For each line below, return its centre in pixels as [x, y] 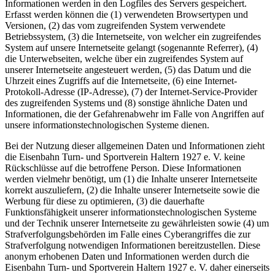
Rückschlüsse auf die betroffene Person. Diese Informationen [123, 168]
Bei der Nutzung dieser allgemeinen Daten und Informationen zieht [135, 145]
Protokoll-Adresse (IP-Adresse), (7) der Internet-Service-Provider [131, 91]
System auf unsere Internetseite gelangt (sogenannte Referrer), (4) [131, 47]
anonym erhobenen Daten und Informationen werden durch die [127, 256]
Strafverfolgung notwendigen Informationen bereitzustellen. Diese [133, 245]
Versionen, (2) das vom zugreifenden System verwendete [115, 25]
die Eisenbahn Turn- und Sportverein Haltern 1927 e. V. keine [125, 157]
